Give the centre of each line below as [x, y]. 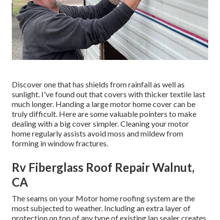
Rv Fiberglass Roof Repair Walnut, [103, 167]
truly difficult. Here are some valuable [76, 114]
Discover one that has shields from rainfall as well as [98, 84]
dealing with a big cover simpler [65, 124]
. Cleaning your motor [153, 124]
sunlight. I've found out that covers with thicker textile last [109, 94]
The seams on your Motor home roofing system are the [103, 198]
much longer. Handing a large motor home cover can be [104, 104]
